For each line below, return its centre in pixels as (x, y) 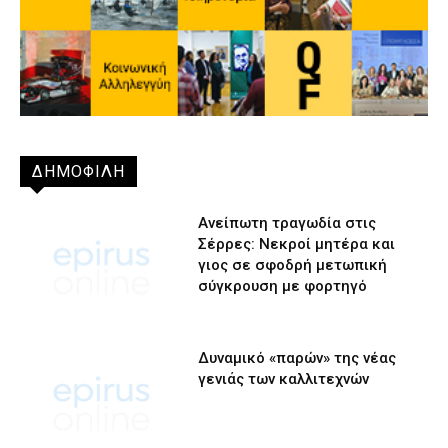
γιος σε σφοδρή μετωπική (293, 265)
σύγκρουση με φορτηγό (283, 286)
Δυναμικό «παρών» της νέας (297, 358)
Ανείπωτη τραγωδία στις (287, 223)
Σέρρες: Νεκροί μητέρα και (297, 244)
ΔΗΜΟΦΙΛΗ (78, 172)
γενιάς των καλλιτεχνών (284, 379)
